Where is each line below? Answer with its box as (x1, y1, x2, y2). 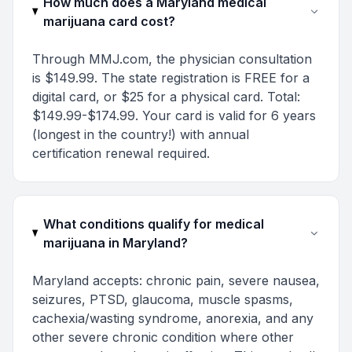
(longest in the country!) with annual (32, 126, 249, 142)
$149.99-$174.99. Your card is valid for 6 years (32, 108, 316, 123)
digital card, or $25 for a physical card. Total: (32, 89, 300, 104)
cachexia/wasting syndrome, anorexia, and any (32, 310, 313, 326)
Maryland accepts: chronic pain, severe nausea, (32, 273, 320, 288)
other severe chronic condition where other (32, 329, 294, 345)
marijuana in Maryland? (42, 235, 188, 251)
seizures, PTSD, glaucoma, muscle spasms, (32, 291, 293, 307)
